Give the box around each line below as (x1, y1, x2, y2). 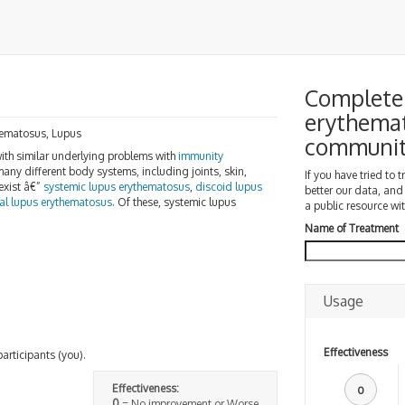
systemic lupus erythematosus (43, 180, 190, 193)
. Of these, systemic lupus (112, 195, 236, 209)
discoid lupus (195, 180, 262, 193)
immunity (178, 149, 223, 163)
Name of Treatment (304, 221, 399, 235)
